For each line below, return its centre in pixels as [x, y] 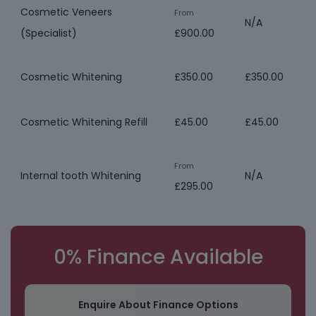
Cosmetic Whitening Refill [84, 122]
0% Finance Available [158, 257]
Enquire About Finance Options [158, 305]
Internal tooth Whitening [81, 176]
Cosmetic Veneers [66, 12]
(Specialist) [49, 33]
